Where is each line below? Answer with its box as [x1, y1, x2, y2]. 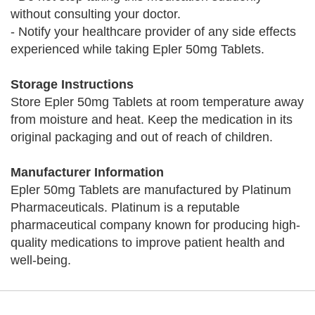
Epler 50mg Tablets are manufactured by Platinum [11, 183, 291, 197]
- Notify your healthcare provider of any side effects [11, 25, 296, 39]
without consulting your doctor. [11, 7, 181, 21]
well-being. [11, 253, 71, 267]
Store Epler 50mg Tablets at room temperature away [11, 95, 304, 109]
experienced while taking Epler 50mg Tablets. [11, 42, 264, 56]
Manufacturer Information [11, 165, 164, 179]
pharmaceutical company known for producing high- [11, 218, 300, 232]
